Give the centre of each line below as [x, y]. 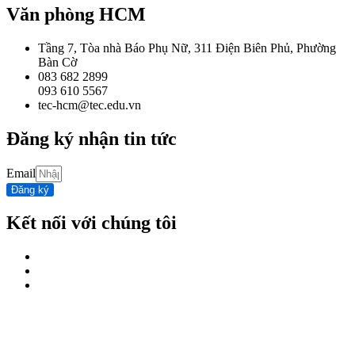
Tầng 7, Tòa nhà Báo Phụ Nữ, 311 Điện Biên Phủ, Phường [187, 48]
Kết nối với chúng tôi [92, 222]
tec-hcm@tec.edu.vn [90, 105]
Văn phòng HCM [76, 15]
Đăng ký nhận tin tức [92, 139]
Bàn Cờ [57, 63]
